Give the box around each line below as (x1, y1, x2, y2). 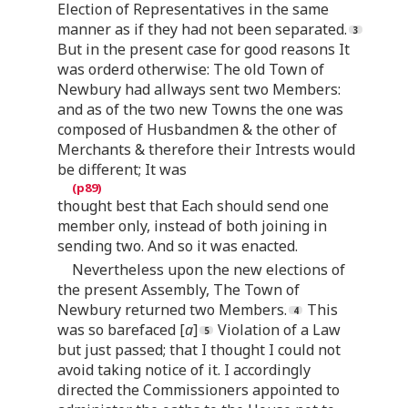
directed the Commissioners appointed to (57, 379, 340, 400)
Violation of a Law (214, 319, 341, 340)
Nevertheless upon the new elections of (72, 259, 345, 280)
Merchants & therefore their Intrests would (57, 138, 355, 159)
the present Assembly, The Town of (57, 279, 300, 300)
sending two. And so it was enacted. (57, 235, 298, 256)
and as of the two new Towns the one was (57, 98, 343, 119)
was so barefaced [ (57, 319, 185, 340)
